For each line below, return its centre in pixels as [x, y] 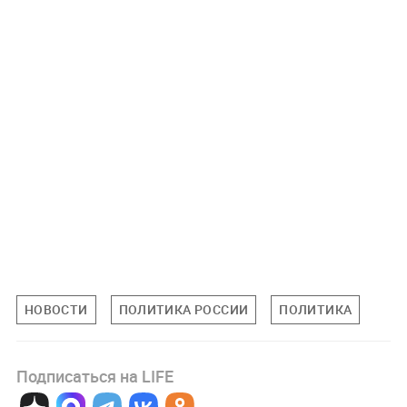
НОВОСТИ [56, 309]
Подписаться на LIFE [94, 376]
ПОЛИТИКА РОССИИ [184, 309]
